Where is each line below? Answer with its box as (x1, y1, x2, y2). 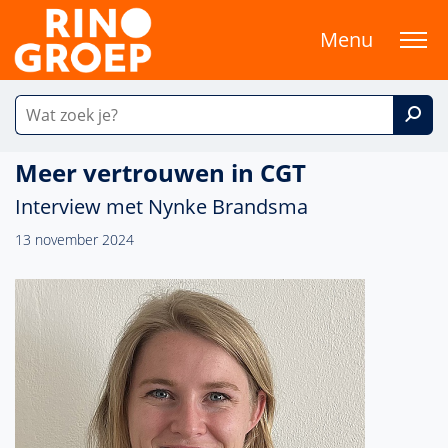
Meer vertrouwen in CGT (15, 156, 306, 189)
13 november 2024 (15, 230, 134, 249)
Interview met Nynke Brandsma (15, 193, 308, 220)
